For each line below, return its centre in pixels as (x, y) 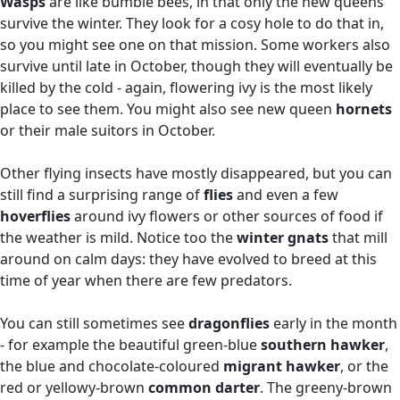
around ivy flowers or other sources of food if (229, 216)
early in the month (333, 323)
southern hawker (323, 345)
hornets (364, 109)
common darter (202, 387)
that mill (358, 237)
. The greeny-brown (326, 387)
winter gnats (283, 237)
